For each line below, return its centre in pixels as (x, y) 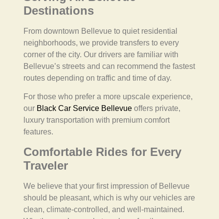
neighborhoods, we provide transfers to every (101, 43)
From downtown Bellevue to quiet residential (100, 31)
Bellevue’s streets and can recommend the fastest (109, 66)
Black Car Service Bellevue (84, 109)
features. (38, 132)
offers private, (156, 109)
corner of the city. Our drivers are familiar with (101, 54)
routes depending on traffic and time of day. (98, 78)
